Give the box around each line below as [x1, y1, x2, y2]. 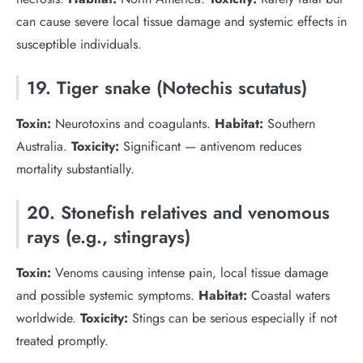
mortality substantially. [16, 160, 135, 178]
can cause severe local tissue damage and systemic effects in [16, 12, 347, 31]
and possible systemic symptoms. [16, 286, 199, 305]
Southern [263, 114, 315, 133]
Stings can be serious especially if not [128, 309, 337, 327]
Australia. [16, 137, 71, 156]
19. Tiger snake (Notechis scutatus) [27, 75, 307, 100]
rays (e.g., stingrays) [27, 224, 190, 250]
